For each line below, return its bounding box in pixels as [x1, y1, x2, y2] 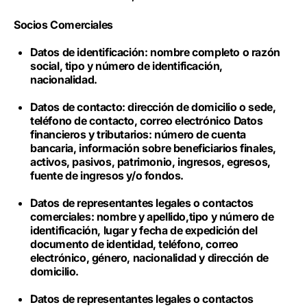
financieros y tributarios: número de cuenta [30, 127, 246, 141]
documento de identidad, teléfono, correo [30, 237, 239, 251]
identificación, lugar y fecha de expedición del [30, 223, 258, 237]
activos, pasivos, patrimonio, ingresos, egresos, [30, 155, 271, 169]
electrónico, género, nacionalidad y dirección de [30, 251, 269, 265]
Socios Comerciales [14, 18, 113, 32]
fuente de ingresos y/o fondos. [30, 169, 186, 182]
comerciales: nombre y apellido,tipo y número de [30, 210, 274, 223]
